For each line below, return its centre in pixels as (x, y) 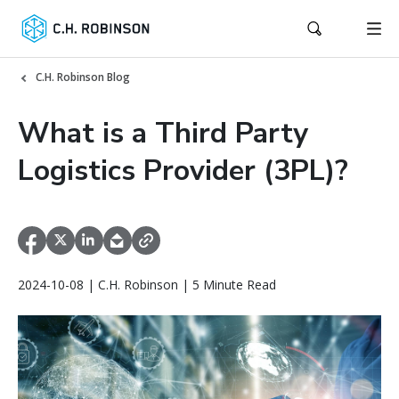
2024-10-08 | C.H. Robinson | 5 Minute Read (147, 285)
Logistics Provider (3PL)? (183, 171)
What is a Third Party (163, 133)
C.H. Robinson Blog (83, 77)
